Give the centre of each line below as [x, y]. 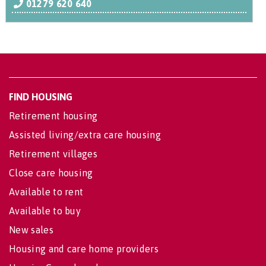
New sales [31, 230]
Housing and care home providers [84, 249]
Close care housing [51, 173]
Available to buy [45, 211]
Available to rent [46, 192]
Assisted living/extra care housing [85, 135]
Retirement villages [53, 154]
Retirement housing [53, 116]
